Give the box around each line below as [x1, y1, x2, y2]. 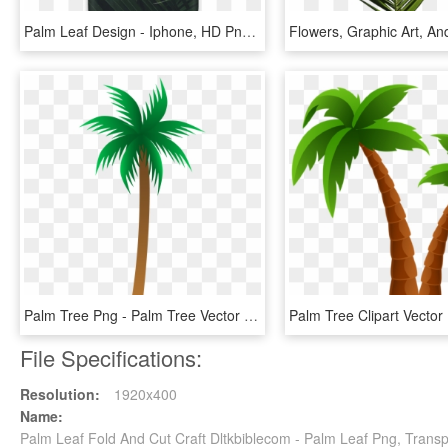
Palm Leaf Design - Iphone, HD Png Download [242, 21, 256, 41]
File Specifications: [20, 342, 202, 373]
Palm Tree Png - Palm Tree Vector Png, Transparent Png [244, 305, 258, 325]
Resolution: [20, 384, 100, 404]
